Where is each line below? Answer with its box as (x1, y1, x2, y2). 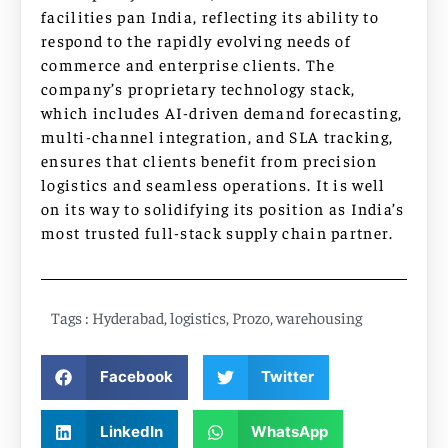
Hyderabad (92, 306, 164, 327)
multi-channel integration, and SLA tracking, (41, 126, 394, 147)
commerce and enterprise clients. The (41, 54, 335, 75)
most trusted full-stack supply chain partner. (41, 222, 394, 243)
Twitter (261, 367, 314, 387)
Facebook (99, 367, 173, 387)
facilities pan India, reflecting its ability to (41, 6, 380, 27)
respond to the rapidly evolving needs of (41, 30, 351, 51)
